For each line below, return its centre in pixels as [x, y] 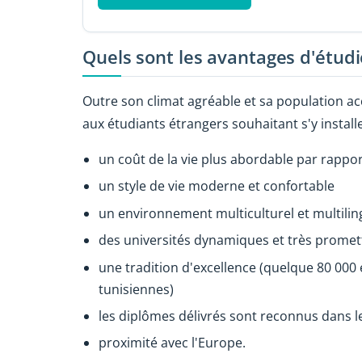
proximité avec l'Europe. [172, 343]
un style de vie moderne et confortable [217, 186]
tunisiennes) [136, 289]
